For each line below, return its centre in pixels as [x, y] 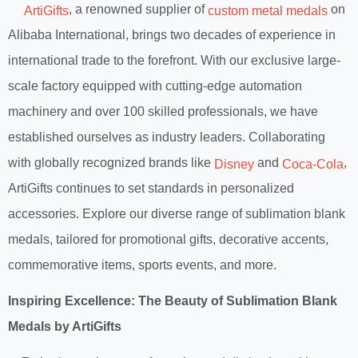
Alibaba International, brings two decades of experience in [172, 34]
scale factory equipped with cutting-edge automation [155, 86]
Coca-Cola [313, 164]
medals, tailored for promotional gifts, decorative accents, [168, 239]
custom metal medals [268, 10]
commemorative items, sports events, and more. [142, 265]
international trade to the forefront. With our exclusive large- [174, 60]
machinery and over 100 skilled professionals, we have [163, 111]
